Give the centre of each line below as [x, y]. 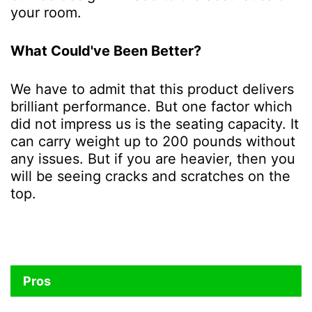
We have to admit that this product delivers [152, 89]
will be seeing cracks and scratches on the [150, 177]
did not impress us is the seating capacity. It [155, 124]
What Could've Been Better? [106, 51]
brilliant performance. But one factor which [151, 107]
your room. [46, 13]
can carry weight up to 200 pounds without [153, 142]
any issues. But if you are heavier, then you [153, 159]
